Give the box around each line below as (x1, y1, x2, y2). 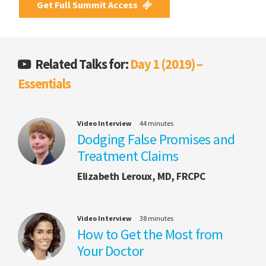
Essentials (18, 75, 71, 92)
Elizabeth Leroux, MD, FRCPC (77, 169, 205, 183)
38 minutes (140, 213, 173, 223)
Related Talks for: (33, 55, 130, 72)
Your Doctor (77, 241, 144, 260)
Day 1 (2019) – (130, 55, 202, 72)
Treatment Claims (77, 146, 179, 165)
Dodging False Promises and (77, 129, 235, 148)
